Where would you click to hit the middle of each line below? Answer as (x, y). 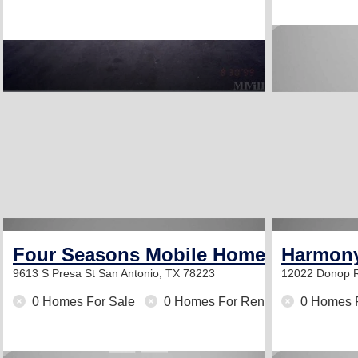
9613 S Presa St (56, 273)
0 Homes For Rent (214, 302)
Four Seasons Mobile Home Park (162, 255)
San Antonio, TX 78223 (157, 273)
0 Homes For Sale (84, 302)
